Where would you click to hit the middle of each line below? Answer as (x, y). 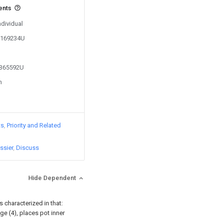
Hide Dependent (53, 178)
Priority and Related (34, 125)
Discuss (27, 148)
